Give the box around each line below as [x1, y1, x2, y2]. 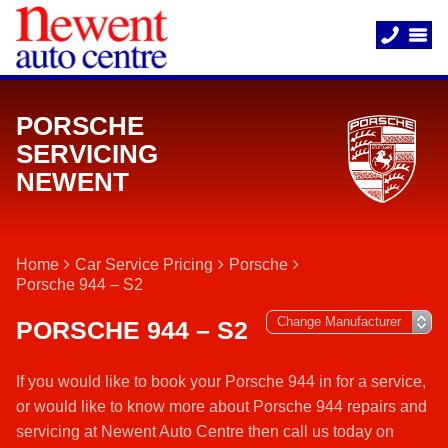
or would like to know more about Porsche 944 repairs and [16, 398, 427, 415]
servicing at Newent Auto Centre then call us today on [16, 423, 394, 440]
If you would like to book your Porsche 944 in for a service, [16, 373, 426, 390]
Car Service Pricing [75, 256, 213, 273]
